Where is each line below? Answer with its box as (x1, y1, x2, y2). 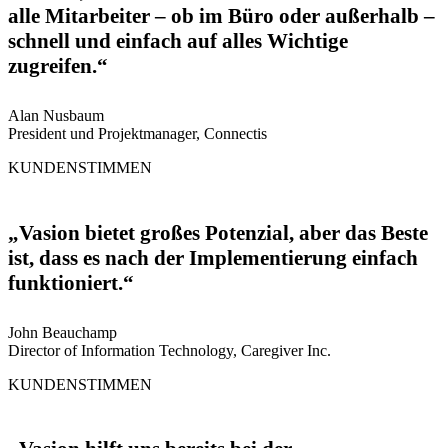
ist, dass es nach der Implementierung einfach (8, 245, 418, 270)
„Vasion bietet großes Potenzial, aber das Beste (8, 220, 428, 245)
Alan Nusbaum (8, 106, 104, 124)
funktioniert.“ (8, 270, 134, 295)
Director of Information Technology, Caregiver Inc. (8, 341, 331, 359)
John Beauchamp (8, 323, 117, 341)
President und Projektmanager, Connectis (8, 124, 267, 142)
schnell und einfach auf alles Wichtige (8, 29, 348, 54)
